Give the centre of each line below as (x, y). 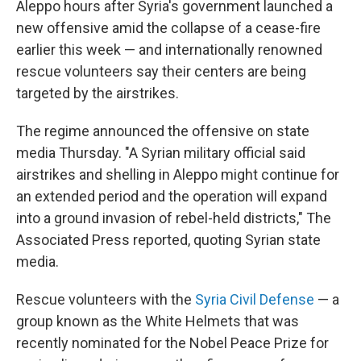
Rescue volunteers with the (106, 299)
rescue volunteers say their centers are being (161, 71)
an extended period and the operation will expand (172, 196)
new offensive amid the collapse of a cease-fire (168, 28)
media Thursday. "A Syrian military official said (161, 153)
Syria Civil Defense (255, 299)
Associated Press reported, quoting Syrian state (168, 240)
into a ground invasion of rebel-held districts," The (174, 218)
